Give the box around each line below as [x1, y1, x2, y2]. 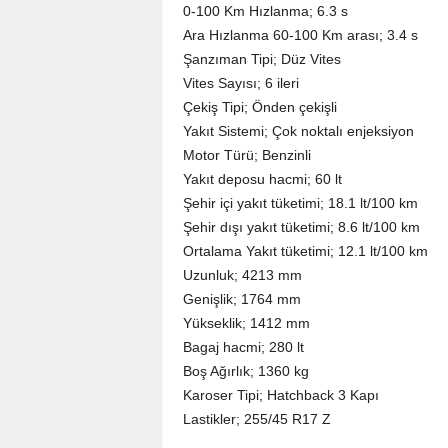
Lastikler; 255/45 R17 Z [182, 411, 331, 427]
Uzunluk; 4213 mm [182, 267, 302, 283]
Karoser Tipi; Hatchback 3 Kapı [182, 387, 379, 403]
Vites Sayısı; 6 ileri [182, 75, 299, 91]
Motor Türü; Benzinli [182, 147, 311, 163]
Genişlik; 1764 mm [182, 291, 301, 307]
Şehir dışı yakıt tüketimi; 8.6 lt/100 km [182, 219, 420, 235]
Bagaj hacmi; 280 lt [182, 339, 304, 355]
